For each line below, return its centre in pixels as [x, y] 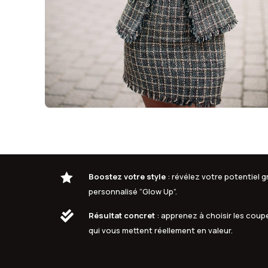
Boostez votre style [127, 177]
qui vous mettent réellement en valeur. [161, 231]
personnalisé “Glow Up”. [133, 192]
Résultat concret [122, 216]
